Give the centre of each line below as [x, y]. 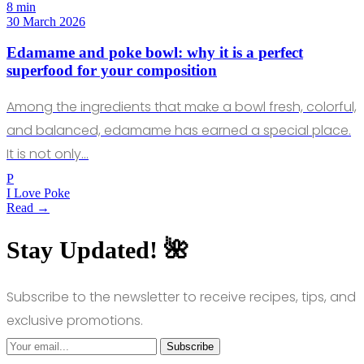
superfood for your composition [112, 71]
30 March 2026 [46, 21]
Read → [28, 208]
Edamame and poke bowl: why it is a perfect [155, 53]
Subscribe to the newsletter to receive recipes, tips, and [181, 297]
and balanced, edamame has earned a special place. [179, 131]
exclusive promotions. [75, 320]
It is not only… [48, 154]
